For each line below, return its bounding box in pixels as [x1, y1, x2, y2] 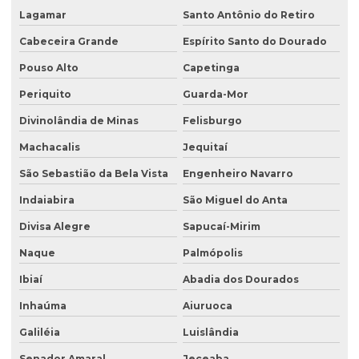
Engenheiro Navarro [182, 167, 293, 180]
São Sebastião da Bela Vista [19, 167, 168, 180]
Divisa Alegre [19, 220, 91, 233]
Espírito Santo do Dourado [182, 35, 327, 48]
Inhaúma [19, 300, 67, 313]
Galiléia [19, 326, 60, 339]
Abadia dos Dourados [182, 273, 299, 286]
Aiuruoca [182, 300, 232, 313]
